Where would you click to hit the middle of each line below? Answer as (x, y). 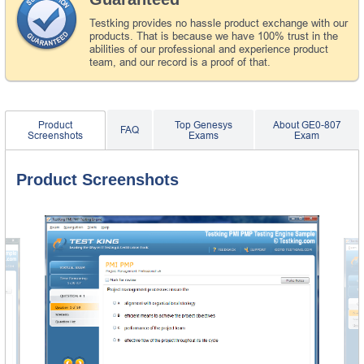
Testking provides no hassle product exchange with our (219, 23)
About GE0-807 (307, 125)
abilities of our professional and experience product (209, 49)
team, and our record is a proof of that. (180, 62)
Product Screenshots (97, 179)
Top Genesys (203, 125)
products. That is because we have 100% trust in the (214, 36)
